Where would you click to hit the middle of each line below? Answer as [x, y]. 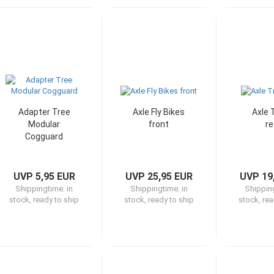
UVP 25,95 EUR [159, 176]
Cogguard [44, 136]
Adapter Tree [44, 112]
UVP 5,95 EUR [44, 176]
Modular [44, 124]
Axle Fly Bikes [159, 112]
